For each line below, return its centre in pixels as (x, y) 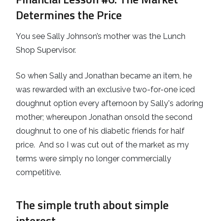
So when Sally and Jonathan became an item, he (104, 76)
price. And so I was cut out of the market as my (102, 145)
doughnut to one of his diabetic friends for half (100, 131)
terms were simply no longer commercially (93, 159)
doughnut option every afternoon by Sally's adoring (110, 104)
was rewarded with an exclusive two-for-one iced (105, 90)
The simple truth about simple (92, 205)
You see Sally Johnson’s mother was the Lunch (101, 37)
